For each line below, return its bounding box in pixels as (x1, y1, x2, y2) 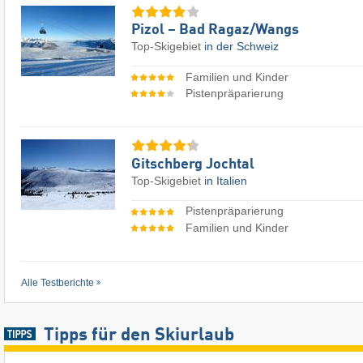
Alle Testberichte (21, 276, 94, 288)
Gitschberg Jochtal (131, 156, 254, 172)
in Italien (204, 173, 247, 187)
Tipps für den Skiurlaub (43, 326, 234, 344)
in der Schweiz (204, 40, 279, 53)
